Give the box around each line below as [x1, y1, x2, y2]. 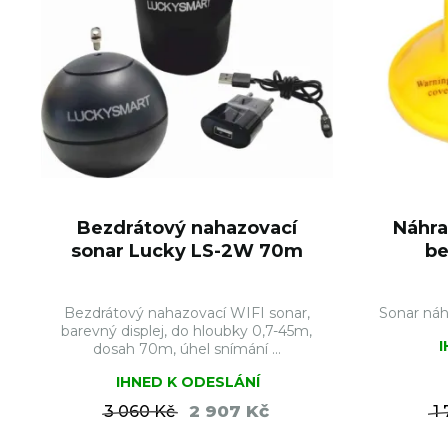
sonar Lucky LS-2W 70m [70, 240, 303, 262]
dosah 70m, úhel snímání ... [92, 340, 281, 358]
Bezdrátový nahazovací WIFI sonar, [63, 304, 310, 322]
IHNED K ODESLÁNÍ [115, 373, 260, 391]
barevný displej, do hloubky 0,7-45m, [61, 322, 313, 340]
